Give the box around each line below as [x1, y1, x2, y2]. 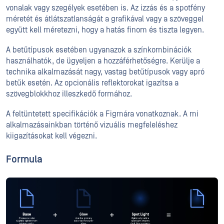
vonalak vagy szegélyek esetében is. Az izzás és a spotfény [6, 3, 205, 13]
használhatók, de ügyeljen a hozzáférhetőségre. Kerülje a [6, 56, 200, 66]
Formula [6, 154, 42, 165]
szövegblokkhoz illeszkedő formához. [6, 89, 132, 99]
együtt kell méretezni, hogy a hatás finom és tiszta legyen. [6, 25, 204, 35]
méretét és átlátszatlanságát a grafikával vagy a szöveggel [6, 14, 203, 24]
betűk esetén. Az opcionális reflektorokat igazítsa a [6, 78, 178, 88]
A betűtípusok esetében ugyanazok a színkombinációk [6, 45, 191, 55]
